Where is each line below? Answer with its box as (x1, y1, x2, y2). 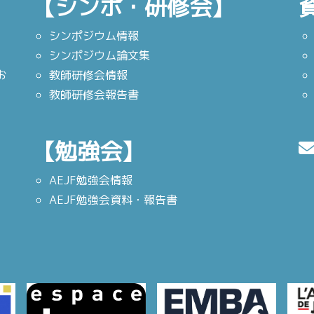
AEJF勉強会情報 (49, 172, 132, 189)
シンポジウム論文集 (49, 48, 150, 64)
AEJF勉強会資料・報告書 (49, 192, 177, 208)
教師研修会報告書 (49, 87, 139, 103)
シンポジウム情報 (49, 28, 139, 44)
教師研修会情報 (49, 67, 128, 83)
